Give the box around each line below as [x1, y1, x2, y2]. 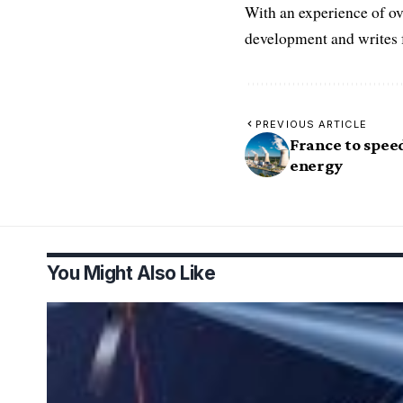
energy [290, 155, 343, 175]
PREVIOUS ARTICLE [255, 117, 367, 130]
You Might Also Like [47, 261, 216, 284]
